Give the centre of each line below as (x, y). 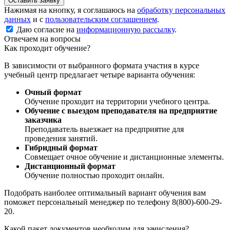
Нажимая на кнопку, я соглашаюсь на (71, 10)
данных (17, 19)
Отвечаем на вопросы (42, 39)
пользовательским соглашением (101, 19)
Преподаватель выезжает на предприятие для (104, 129)
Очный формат (53, 92)
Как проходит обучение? (47, 48)
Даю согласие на (46, 29)
